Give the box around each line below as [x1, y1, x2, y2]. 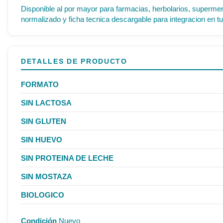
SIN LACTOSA [21, 98, 72, 107]
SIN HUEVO [21, 135, 62, 144]
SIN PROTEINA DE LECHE [21, 153, 113, 162]
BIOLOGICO [21, 190, 64, 199]
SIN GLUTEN [21, 116, 66, 125]
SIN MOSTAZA [21, 172, 72, 181]
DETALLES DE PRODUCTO [21, 57, 127, 65]
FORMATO [21, 80, 59, 89]
